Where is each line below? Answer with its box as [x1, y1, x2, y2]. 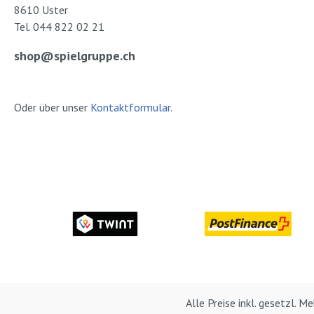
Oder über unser [14, 100, 90, 114]
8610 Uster [14, 3, 68, 17]
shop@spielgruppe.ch [14, 48, 135, 64]
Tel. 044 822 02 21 [14, 20, 104, 34]
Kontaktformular [90, 100, 170, 114]
